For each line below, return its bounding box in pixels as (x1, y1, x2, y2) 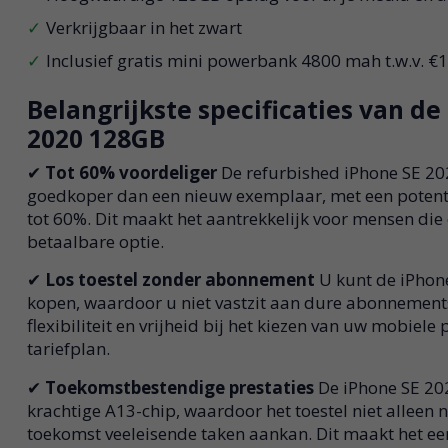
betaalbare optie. (26, 229, 164, 253)
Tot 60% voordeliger (44, 160, 221, 184)
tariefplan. (26, 337, 110, 361)
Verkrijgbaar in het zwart (45, 15, 242, 39)
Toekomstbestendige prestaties (44, 376, 318, 400)
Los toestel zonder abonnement (44, 268, 319, 292)
